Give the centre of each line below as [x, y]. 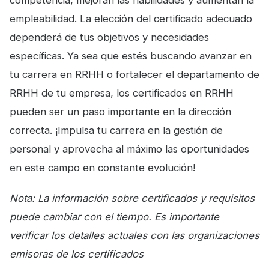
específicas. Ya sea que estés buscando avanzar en [131, 56]
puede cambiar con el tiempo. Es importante [114, 216]
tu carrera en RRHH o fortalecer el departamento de [134, 74]
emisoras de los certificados [77, 254]
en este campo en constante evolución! [102, 167]
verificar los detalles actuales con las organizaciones [134, 235]
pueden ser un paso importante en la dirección [120, 111]
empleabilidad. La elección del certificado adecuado [131, 18]
